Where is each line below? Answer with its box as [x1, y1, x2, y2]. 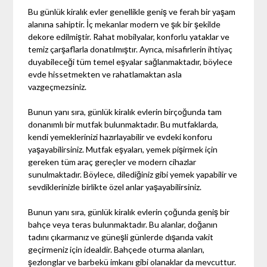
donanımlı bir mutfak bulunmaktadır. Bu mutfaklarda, [28, 119, 219, 129]
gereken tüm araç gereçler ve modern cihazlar [28, 156, 197, 167]
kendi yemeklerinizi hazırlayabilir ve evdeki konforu [28, 131, 213, 142]
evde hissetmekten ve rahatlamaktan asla [28, 69, 182, 79]
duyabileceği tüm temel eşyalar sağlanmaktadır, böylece [28, 56, 233, 67]
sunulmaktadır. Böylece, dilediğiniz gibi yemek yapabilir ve [28, 169, 238, 179]
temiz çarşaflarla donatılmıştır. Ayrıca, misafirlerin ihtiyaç [28, 44, 233, 54]
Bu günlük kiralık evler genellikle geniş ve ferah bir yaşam [28, 6, 236, 17]
